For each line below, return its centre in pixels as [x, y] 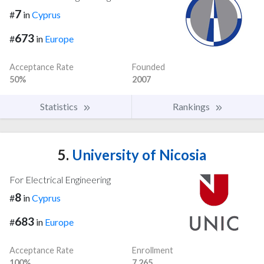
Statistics [60, 107]
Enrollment [153, 250]
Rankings [192, 107]
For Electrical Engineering [60, 180]
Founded [148, 67]
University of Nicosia [138, 155]
